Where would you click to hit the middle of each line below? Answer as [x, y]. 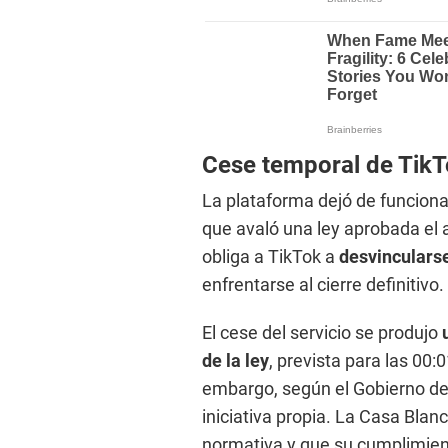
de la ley [235, 361]
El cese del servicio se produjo [322, 333]
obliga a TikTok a [270, 257]
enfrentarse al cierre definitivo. [323, 285]
